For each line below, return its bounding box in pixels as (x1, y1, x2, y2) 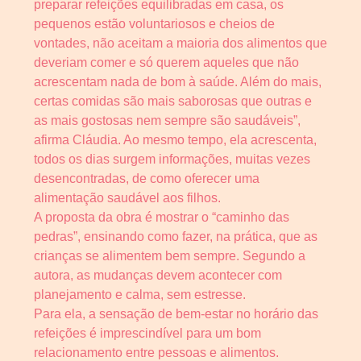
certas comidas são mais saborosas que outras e (34, 94, 312, 109)
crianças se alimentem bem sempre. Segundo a (34, 249, 305, 263)
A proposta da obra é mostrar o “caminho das (34, 210, 289, 225)
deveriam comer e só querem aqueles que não (34, 56, 299, 70)
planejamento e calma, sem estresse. (34, 288, 246, 302)
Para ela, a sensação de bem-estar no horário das (34, 307, 318, 322)
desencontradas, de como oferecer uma (34, 172, 259, 186)
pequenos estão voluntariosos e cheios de (34, 17, 275, 31)
